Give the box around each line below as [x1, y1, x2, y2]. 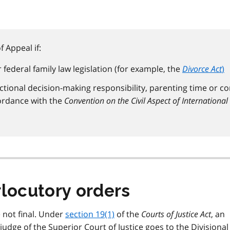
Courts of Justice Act [141, 208, 211, 220]
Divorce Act [182, 63, 222, 74]
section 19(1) [65, 208, 114, 220]
